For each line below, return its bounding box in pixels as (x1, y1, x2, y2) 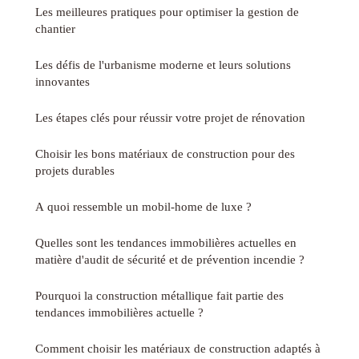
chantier (35, 21, 75, 35)
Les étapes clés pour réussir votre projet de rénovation (35, 110, 305, 124)
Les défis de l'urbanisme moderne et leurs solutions (35, 57, 291, 71)
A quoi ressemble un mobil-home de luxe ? (35, 199, 252, 213)
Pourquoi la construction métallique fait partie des (35, 288, 284, 302)
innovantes (35, 74, 90, 88)
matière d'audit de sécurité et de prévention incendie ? (35, 252, 305, 266)
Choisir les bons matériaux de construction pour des (35, 146, 295, 160)
